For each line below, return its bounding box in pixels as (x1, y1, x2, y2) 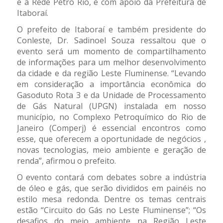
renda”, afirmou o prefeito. (16, 155, 116, 167)
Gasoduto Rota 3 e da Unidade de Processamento (16, 90, 207, 101)
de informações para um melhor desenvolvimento (16, 57, 207, 68)
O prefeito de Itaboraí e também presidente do (16, 24, 207, 35)
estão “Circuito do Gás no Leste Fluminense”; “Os (16, 205, 207, 216)
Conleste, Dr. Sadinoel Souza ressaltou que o (16, 35, 207, 46)
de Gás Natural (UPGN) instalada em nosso (16, 101, 207, 112)
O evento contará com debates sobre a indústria (16, 172, 207, 183)
